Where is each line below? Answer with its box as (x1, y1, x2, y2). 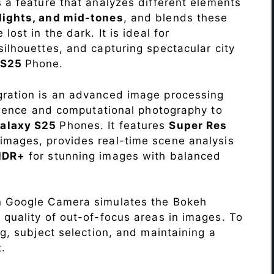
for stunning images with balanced (24, 149, 221, 162)
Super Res (169, 119, 228, 131)
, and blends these (123, 12, 228, 24)
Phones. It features (59, 119, 169, 131)
